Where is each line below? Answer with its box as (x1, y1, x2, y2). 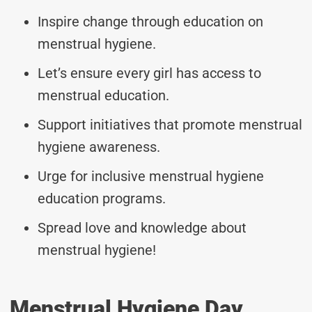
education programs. (38, 189, 166, 207)
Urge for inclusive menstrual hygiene (38, 167, 264, 185)
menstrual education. (38, 86, 169, 104)
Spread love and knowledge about (38, 219, 247, 236)
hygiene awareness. (38, 138, 160, 155)
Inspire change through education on (38, 13, 263, 30)
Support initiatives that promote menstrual (38, 116, 302, 133)
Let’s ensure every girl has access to (38, 64, 261, 81)
